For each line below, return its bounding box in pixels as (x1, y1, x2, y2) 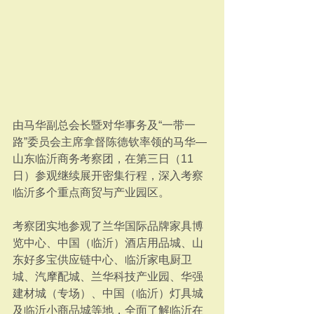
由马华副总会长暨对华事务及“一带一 (13, 119, 196, 131)
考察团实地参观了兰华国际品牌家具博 (13, 220, 203, 232)
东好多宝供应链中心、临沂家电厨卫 (13, 254, 192, 266)
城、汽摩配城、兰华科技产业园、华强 (13, 271, 203, 282)
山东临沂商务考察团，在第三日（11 (13, 153, 193, 165)
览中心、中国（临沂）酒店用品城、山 (13, 237, 203, 249)
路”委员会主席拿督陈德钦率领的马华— (13, 136, 207, 148)
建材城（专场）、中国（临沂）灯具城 (13, 287, 203, 299)
